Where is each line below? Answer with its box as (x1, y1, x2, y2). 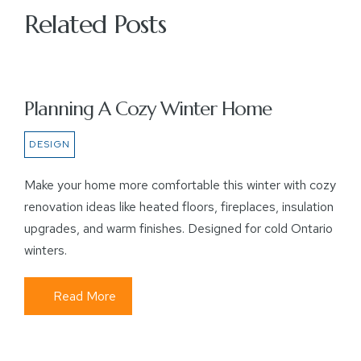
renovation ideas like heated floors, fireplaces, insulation (24, 198, 334, 215)
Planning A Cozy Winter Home (24, 97, 272, 121)
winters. (24, 242, 67, 259)
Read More (53, 288, 116, 305)
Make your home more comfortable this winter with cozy (24, 176, 336, 193)
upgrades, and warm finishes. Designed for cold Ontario (24, 220, 333, 237)
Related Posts (24, 8, 166, 40)
